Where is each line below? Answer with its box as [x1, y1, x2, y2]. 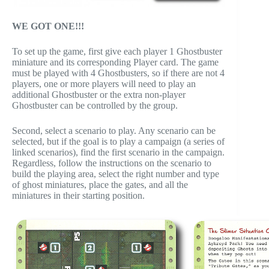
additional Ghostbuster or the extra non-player [12, 89, 186, 100]
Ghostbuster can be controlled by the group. [12, 100, 178, 111]
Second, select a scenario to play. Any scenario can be [12, 125, 216, 136]
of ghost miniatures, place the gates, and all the [12, 180, 188, 190]
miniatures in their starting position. [12, 190, 145, 201]
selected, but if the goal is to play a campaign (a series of [12, 136, 225, 147]
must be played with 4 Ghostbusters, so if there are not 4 [12, 68, 225, 79]
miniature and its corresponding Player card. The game [12, 57, 219, 68]
